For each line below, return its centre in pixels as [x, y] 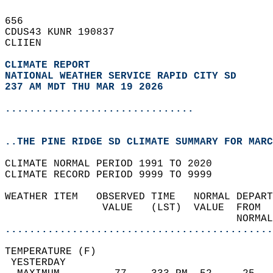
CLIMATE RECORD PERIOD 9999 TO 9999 [115, 175]
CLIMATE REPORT [51, 65]
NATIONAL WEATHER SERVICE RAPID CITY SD [121, 76]
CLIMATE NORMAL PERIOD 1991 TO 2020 [115, 164]
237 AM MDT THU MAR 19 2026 [84, 87]
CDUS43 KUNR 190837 [66, 32]
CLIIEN [29, 43]
